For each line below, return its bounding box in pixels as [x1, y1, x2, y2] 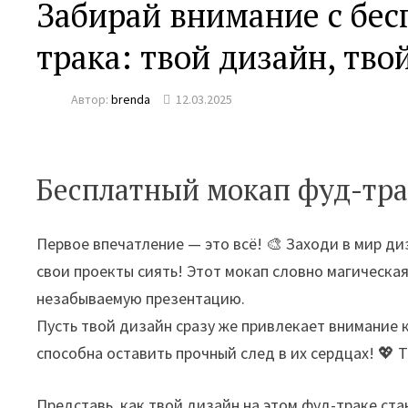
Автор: [71, 91, 112, 108]
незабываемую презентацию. [36, 288, 246, 310]
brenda [111, 91, 151, 108]
